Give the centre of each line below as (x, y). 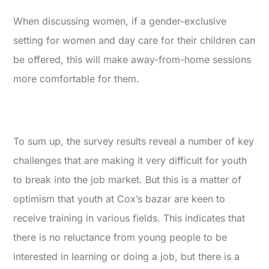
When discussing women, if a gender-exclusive (120, 21)
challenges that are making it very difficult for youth (130, 161)
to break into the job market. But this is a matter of (128, 180)
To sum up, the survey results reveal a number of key (134, 141)
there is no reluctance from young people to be (120, 237)
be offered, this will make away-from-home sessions (132, 60)
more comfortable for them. (78, 79)
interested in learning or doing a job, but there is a (127, 257)
